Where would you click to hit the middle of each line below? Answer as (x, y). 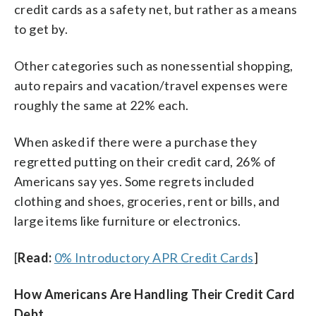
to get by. (41, 29)
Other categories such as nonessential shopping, (154, 65)
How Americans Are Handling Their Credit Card (155, 294)
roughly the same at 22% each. (102, 105)
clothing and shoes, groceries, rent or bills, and (147, 201)
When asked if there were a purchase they (135, 141)
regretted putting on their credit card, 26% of (145, 161)
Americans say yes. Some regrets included (134, 181)
